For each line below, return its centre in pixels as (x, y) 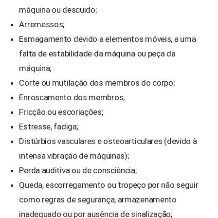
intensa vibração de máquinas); (74, 155)
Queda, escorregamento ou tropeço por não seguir (109, 185)
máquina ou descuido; (58, 9)
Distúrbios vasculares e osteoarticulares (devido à (108, 141)
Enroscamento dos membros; (72, 97)
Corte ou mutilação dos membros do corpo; (97, 82)
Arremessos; (42, 24)
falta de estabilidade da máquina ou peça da (97, 53)
